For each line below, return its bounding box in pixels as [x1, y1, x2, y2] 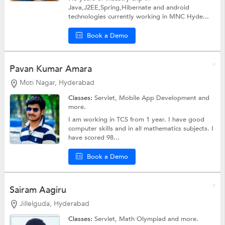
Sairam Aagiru [9, 183, 66, 196]
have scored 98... [68, 133, 120, 142]
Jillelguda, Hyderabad [19, 198, 89, 208]
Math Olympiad [119, 214, 168, 224]
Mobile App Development [119, 93, 199, 102]
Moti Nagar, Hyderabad [19, 77, 94, 87]
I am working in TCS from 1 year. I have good [68, 115, 205, 124]
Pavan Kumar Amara [9, 62, 92, 75]
